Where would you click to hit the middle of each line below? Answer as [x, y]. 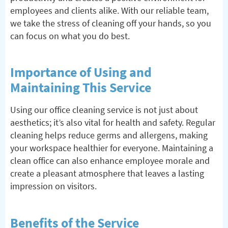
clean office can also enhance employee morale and [110, 161]
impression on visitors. [53, 186]
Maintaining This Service [81, 88]
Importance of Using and [81, 73]
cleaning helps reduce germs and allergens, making [109, 135]
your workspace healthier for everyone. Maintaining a [112, 148]
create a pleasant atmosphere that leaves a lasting [107, 174]
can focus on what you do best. [70, 36]
